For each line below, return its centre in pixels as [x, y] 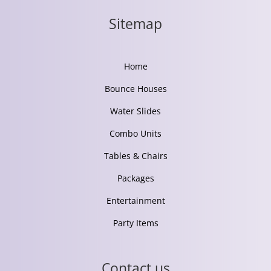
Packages [135, 178]
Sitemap [135, 24]
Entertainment [135, 201]
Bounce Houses [135, 89]
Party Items [135, 223]
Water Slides [135, 111]
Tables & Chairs [135, 156]
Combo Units [135, 134]
